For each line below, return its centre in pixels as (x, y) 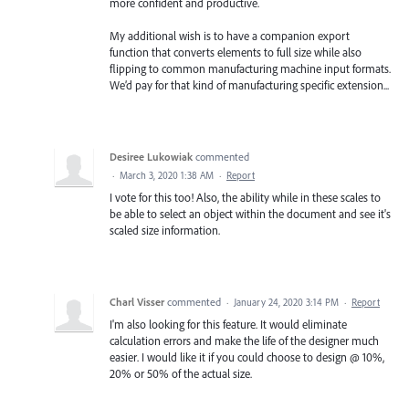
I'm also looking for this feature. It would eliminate (228, 325)
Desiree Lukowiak (151, 157)
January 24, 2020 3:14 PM (286, 303)
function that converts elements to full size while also (236, 52)
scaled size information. (165, 231)
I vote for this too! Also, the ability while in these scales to (245, 198)
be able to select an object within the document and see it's (250, 214)
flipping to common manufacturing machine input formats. (250, 69)
